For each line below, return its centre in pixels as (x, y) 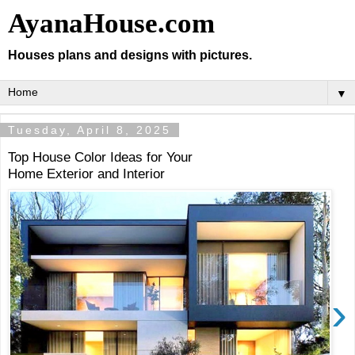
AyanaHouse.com (111, 23)
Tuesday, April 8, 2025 (90, 130)
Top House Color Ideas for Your (100, 157)
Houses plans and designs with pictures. (130, 55)
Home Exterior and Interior (86, 174)
